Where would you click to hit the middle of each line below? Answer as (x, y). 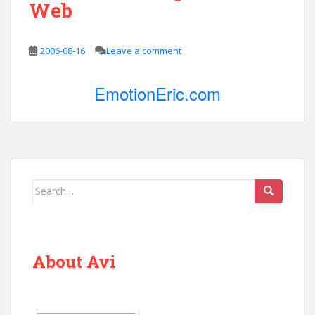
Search (49, 186)
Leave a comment (144, 50)
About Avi (74, 261)
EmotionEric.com (157, 93)
